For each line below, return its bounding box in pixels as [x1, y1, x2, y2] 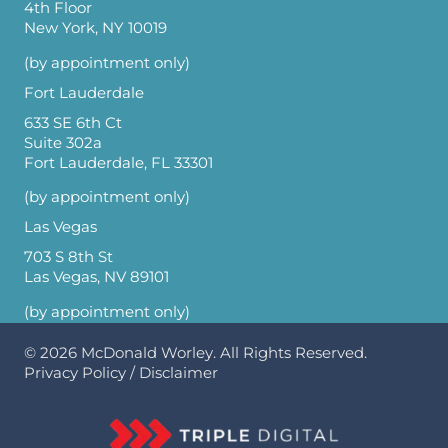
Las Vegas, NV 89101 [24, 268, 169, 287]
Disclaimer [139, 364, 218, 382]
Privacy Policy [24, 364, 126, 382]
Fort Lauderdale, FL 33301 [24, 153, 213, 172]
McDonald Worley [81, 344, 213, 362]
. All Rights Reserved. [213, 344, 367, 362]
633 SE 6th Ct [24, 113, 122, 132]
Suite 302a [24, 133, 102, 152]
